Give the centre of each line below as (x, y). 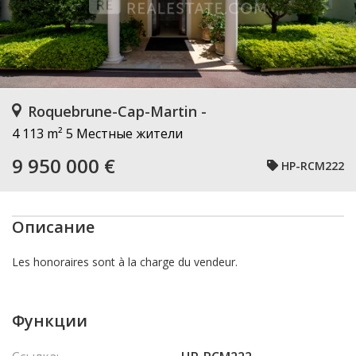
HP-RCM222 (313, 165)
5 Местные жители (124, 133)
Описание (53, 227)
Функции (50, 321)
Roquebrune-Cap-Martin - (117, 111)
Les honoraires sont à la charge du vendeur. (125, 262)
